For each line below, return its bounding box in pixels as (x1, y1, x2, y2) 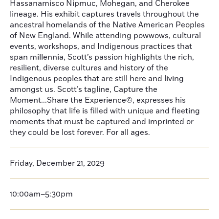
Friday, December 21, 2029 (10, 158, 105, 169)
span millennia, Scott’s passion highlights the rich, (10, 52, 194, 63)
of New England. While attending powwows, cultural (10, 30, 201, 41)
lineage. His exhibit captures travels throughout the (10, 9, 199, 20)
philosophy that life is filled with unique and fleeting (10, 106, 200, 116)
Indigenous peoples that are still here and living (10, 73, 184, 84)
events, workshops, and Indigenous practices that (10, 41, 192, 52)
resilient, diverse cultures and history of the (10, 63, 168, 73)
